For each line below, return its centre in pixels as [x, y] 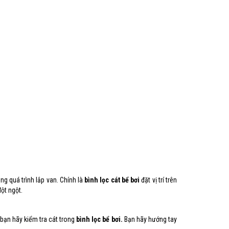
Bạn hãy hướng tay [150, 219]
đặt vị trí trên [158, 180]
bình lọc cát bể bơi [112, 180]
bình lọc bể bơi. [99, 219]
